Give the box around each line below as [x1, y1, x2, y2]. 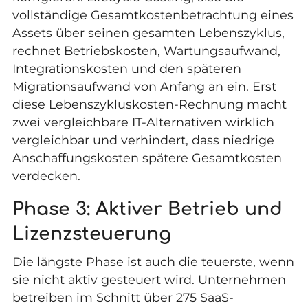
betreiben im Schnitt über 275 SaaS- [12, 289, 234, 305]
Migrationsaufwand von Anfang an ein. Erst [12, 79, 276, 93]
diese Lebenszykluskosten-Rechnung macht [12, 97, 287, 111]
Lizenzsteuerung [12, 223, 171, 244]
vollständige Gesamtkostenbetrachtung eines [12, 8, 294, 22]
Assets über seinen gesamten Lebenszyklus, [12, 25, 285, 40]
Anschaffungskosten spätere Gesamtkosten [12, 151, 282, 165]
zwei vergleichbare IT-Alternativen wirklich [12, 115, 274, 129]
